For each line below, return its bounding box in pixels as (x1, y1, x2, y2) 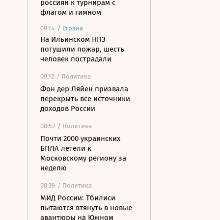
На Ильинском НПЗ (40, 35, 106, 44)
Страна (62, 25, 83, 32)
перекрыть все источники (40, 94, 130, 103)
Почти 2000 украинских (40, 134, 120, 143)
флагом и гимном (40, 8, 101, 17)
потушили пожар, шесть (40, 45, 124, 54)
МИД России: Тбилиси (40, 193, 115, 202)
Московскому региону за (40, 154, 126, 163)
